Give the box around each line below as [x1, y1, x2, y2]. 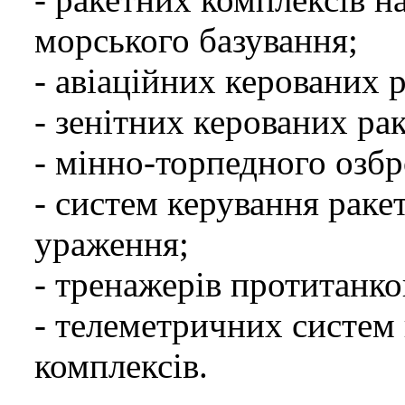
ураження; [34, 223, 189, 263]
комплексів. [34, 345, 208, 385]
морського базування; [34, 20, 358, 60]
